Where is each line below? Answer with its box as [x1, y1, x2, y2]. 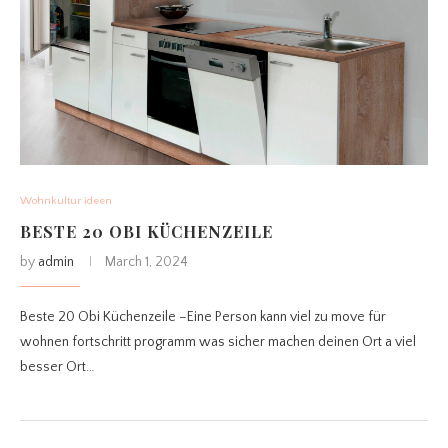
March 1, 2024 [105, 254, 188, 271]
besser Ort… [20, 359, 95, 376]
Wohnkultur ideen [20, 195, 112, 208]
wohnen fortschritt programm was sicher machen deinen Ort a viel [20, 334, 416, 351]
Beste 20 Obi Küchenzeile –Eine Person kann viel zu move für [20, 309, 386, 326]
